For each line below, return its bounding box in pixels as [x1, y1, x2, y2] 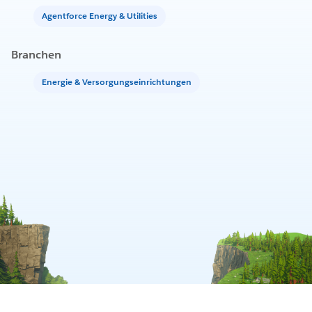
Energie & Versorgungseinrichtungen [42, 76, 192, 88]
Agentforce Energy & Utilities [42, 10, 157, 22]
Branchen [11, 47, 61, 62]
